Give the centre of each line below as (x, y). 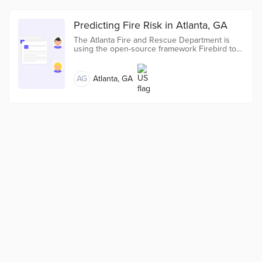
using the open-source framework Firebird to (155, 49)
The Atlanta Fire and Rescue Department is (152, 40)
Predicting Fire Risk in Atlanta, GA (151, 25)
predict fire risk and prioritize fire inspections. (156, 58)
